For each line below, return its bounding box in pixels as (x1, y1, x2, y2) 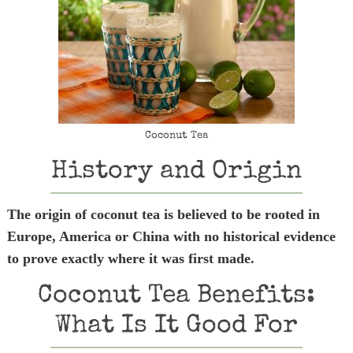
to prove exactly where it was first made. (6, 251, 255, 266)
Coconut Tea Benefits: (37, 284, 315, 310)
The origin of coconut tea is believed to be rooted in (6, 206, 320, 222)
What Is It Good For (54, 314, 298, 340)
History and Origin (50, 159, 302, 185)
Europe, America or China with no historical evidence (6, 229, 336, 244)
